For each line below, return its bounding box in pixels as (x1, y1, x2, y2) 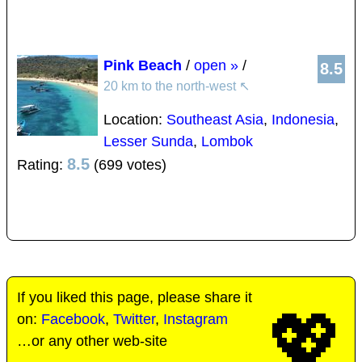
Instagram (163, 311, 228, 328)
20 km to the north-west (103, 79, 239, 94)
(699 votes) (90, 157, 166, 174)
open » (194, 57, 238, 74)
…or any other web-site (17, 333, 167, 350)
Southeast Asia (166, 112, 263, 128)
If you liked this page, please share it (17, 289, 252, 306)
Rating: (17, 157, 67, 174)
